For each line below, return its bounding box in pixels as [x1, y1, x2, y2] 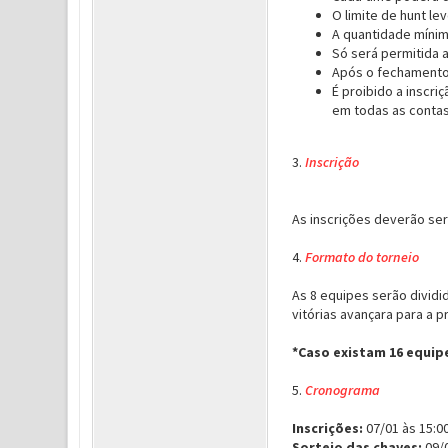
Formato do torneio [304, 248, 419, 266]
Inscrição [304, 153, 359, 171]
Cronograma [304, 381, 383, 399]
